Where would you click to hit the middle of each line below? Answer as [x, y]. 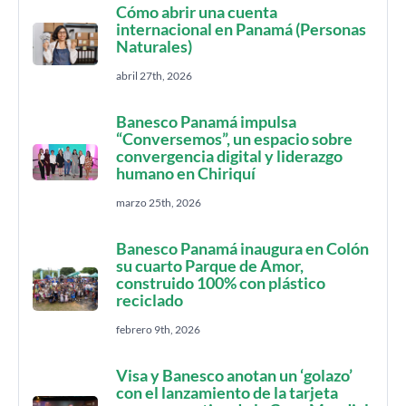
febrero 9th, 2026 [158, 329]
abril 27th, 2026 [154, 76]
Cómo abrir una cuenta [197, 12]
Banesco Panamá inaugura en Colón [242, 248]
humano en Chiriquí [186, 173]
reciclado [150, 300]
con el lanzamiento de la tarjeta [227, 392]
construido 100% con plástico [221, 283]
